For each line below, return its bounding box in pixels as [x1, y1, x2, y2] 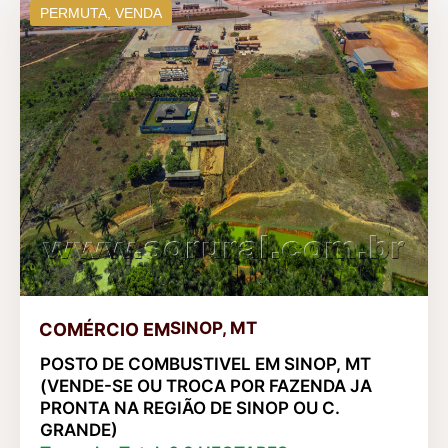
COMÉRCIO [39, 318, 139, 340]
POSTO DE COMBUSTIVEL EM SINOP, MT [40, 353, 371, 374]
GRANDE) [40, 419, 118, 440]
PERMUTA [40, 4, 107, 21]
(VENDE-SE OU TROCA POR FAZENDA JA [40, 375, 372, 396]
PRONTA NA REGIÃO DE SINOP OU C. [40, 397, 340, 418]
